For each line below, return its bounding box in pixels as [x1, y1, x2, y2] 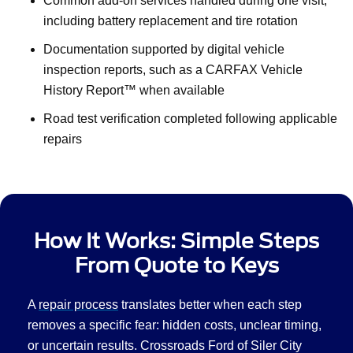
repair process [39, 297, 118, 311]
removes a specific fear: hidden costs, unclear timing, [28, 318, 321, 332]
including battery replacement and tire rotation [43, 13, 298, 28]
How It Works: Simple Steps [34, 228, 319, 253]
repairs [43, 132, 82, 146]
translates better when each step [118, 297, 302, 311]
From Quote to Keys [74, 252, 279, 277]
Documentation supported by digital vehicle [43, 42, 284, 56]
